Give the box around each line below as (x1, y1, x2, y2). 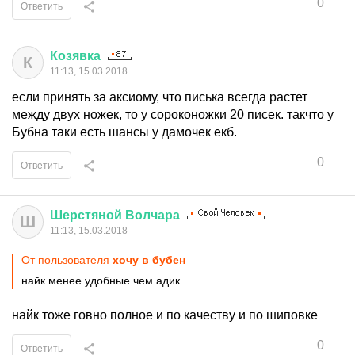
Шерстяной (50, 208, 122, 222)
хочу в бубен (113, 254, 185, 266)
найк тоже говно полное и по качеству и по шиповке (12, 308, 318, 322)
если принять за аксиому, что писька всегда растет (12, 90, 307, 104)
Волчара (125, 208, 180, 222)
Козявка (50, 49, 101, 63)
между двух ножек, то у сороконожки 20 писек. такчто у (12, 108, 334, 121)
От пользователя (21, 254, 113, 266)
